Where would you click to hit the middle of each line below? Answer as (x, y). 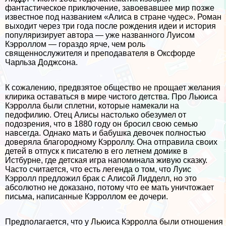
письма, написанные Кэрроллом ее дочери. (87, 196)
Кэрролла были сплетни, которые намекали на (92, 106)
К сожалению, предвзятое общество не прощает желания (113, 88)
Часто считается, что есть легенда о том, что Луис (98, 169)
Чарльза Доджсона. (41, 62)
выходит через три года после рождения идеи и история (110, 26)
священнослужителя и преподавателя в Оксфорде (100, 53)
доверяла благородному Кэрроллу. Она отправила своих (111, 142)
